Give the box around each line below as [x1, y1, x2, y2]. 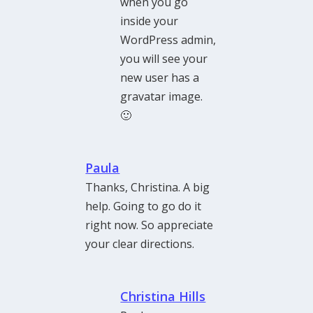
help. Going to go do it [85, 198, 202, 214]
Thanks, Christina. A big [85, 179, 210, 195]
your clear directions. [85, 235, 195, 252]
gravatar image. [120, 88, 203, 104]
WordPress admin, [120, 31, 217, 48]
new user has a [120, 69, 200, 85]
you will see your [120, 50, 208, 66]
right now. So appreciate [85, 217, 214, 233]
